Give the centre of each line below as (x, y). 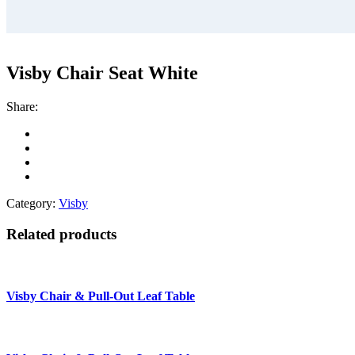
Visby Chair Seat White (102, 73)
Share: (22, 107)
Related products (61, 235)
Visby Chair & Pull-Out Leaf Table (101, 296)
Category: (32, 204)
